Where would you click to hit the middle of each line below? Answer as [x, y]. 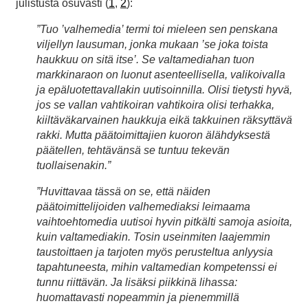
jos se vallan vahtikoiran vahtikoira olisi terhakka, [155, 104]
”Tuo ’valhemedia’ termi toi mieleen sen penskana [157, 29]
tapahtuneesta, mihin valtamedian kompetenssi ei [157, 267]
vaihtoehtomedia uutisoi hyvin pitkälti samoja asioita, [164, 221]
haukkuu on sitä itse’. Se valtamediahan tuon [145, 59]
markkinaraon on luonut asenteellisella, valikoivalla [161, 74]
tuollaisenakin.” [74, 165]
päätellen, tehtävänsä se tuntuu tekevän [133, 150]
